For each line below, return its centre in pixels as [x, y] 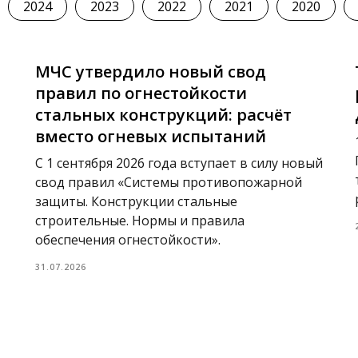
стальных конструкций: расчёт [163, 115]
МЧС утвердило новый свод [151, 72]
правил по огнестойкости [141, 93]
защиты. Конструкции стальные [136, 201]
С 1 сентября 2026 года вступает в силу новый [179, 163]
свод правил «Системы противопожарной [169, 182]
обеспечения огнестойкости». [128, 240]
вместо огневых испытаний [151, 136]
